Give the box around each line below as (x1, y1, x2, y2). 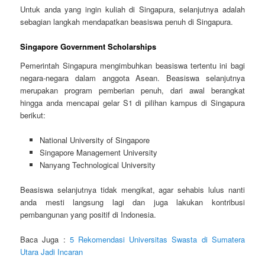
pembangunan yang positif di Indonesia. (20, 208, 157, 220)
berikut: (20, 109, 46, 121)
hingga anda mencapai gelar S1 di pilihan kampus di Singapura (20, 96, 245, 108)
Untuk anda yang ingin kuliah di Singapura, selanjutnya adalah (20, 3, 245, 15)
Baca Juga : (20, 233, 70, 245)
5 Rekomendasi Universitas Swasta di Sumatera (69, 233, 245, 245)
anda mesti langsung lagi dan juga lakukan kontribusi (20, 196, 245, 208)
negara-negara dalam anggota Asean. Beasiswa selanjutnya (20, 72, 245, 83)
